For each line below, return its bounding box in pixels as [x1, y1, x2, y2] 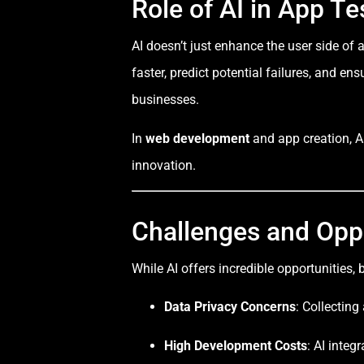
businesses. [132, 92, 199, 108]
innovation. [132, 157, 196, 173]
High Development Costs [164, 337, 307, 353]
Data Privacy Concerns [164, 299, 296, 315]
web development [145, 130, 249, 146]
